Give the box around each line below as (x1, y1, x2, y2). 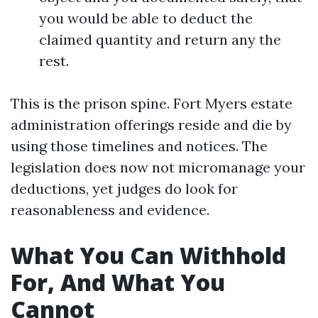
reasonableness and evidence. (11, 201, 209, 219)
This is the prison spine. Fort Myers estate (11, 94, 292, 112)
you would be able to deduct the (39, 9, 253, 27)
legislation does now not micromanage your (11, 158, 305, 176)
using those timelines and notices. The (11, 137, 268, 155)
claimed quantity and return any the (39, 31, 281, 48)
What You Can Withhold (11, 240, 286, 270)
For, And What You (11, 267, 225, 297)
